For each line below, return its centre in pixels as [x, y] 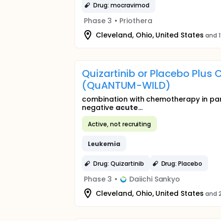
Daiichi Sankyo [155, 179]
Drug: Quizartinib [119, 163]
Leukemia [104, 144]
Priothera [136, 21]
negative [99, 108]
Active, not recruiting [120, 124]
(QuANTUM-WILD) [126, 85]
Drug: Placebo [182, 163]
